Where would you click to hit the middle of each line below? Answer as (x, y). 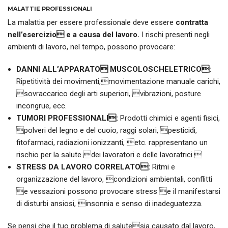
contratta (192, 23)
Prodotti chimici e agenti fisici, (169, 118)
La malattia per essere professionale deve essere (92, 23)
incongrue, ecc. (41, 106)
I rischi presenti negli (175, 35)
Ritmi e (162, 167)
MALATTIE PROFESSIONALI (50, 8)
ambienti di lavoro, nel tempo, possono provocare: (91, 47)
